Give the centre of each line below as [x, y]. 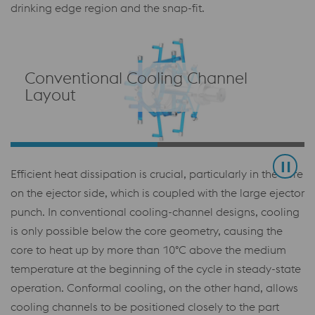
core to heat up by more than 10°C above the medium [148, 249]
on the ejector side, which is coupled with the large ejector [157, 192]
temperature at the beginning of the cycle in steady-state [156, 268]
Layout [50, 95]
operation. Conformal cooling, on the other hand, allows [154, 287]
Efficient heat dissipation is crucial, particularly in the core [157, 173]
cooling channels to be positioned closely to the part [145, 306]
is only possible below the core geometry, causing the [147, 230]
